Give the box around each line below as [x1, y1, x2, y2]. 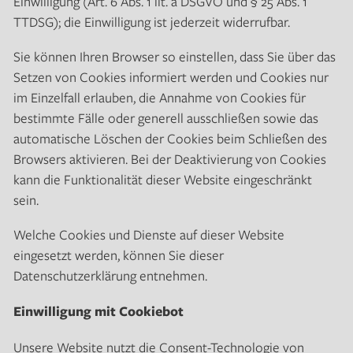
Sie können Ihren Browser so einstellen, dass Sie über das [13, 47, 336, 66]
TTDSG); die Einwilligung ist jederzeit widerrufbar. [13, 13, 290, 32]
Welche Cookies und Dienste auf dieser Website [13, 225, 284, 244]
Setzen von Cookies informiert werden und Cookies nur [13, 68, 329, 87]
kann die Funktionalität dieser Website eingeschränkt [13, 170, 312, 189]
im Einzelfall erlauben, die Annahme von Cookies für [13, 88, 306, 107]
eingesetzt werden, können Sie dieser [13, 246, 224, 265]
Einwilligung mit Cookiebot [13, 302, 184, 321]
